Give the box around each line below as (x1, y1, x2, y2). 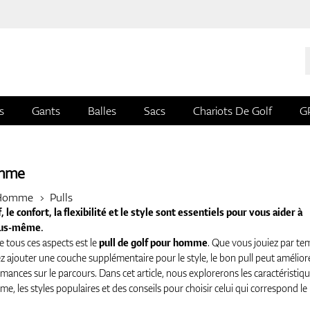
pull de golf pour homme (98, 236, 208, 250)
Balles (88, 103, 116, 119)
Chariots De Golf (193, 103, 272, 119)
